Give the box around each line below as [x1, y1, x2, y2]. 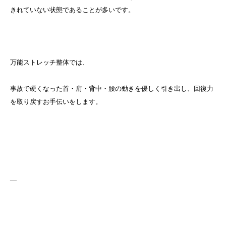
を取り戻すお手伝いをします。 [10, 98, 102, 105]
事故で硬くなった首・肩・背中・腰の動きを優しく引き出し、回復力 [10, 85, 213, 92]
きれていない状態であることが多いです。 [10, 6, 135, 14]
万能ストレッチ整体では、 [10, 59, 89, 66]
